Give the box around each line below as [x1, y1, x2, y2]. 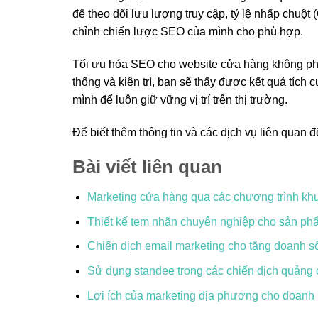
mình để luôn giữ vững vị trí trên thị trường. [72, 93, 287, 106]
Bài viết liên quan [72, 157, 222, 177]
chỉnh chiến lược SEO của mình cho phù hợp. [72, 26, 303, 38]
